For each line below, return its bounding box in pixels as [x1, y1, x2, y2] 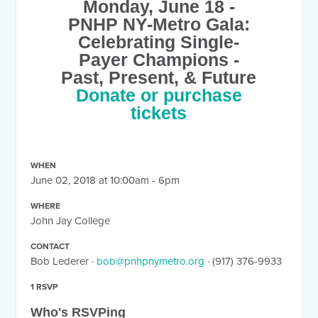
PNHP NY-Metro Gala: [67, 15, 250, 34]
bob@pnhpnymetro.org [97, 255, 205, 268]
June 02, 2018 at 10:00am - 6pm [31, 174, 180, 187]
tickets [131, 104, 187, 123]
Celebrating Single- [78, 33, 240, 52]
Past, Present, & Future [61, 68, 257, 87]
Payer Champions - [78, 50, 239, 70]
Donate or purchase [75, 86, 242, 105]
